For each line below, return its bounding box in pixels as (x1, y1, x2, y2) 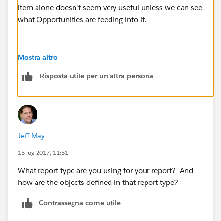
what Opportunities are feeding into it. (18, 14, 147, 24)
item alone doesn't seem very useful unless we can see (18, 2, 202, 12)
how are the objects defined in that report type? (18, 177, 178, 187)
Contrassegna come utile (39, 198, 121, 207)
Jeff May (18, 131, 45, 140)
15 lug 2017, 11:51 (18, 148, 68, 157)
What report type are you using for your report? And (18, 165, 193, 175)
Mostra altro (18, 52, 58, 62)
